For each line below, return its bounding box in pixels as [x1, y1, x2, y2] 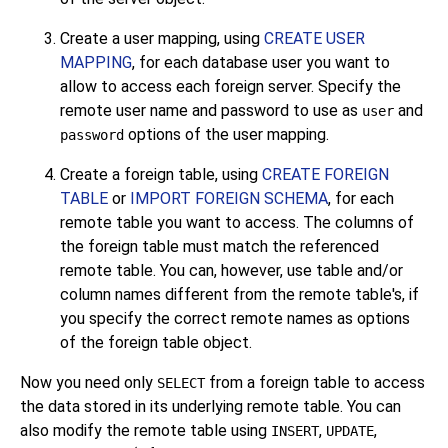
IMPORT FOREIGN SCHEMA [130, 189, 328, 208]
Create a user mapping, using [60, 29, 264, 48]
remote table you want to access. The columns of [60, 213, 414, 232]
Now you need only [20, 373, 157, 392]
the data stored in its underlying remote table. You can [20, 397, 401, 416]
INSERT [271, 423, 319, 439]
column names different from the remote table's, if [60, 285, 419, 304]
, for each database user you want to [132, 53, 390, 72]
